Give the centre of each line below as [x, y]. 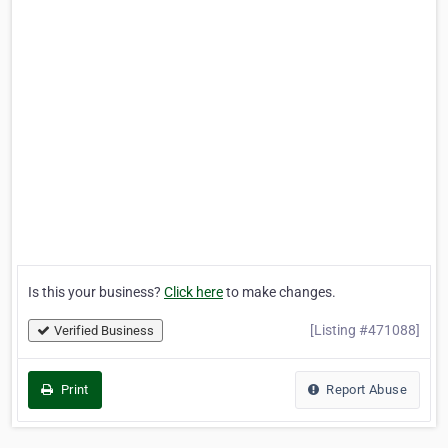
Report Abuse [364, 389]
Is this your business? [96, 292]
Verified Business [104, 330]
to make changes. [279, 292]
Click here [193, 292]
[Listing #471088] [365, 330]
